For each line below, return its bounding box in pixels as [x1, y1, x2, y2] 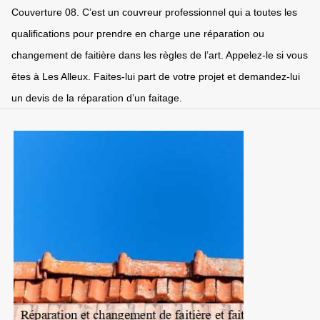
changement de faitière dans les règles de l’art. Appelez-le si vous [11, 49, 308, 61]
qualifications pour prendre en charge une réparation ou [11, 28, 264, 39]
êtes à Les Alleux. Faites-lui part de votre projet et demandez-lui [11, 71, 300, 82]
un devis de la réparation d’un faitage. [11, 92, 182, 104]
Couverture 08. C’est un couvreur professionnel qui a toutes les [11, 6, 297, 18]
